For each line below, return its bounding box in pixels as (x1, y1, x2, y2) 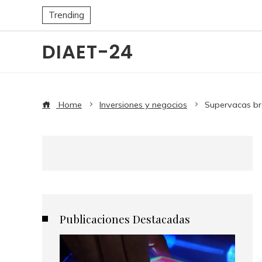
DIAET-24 (42, 39, 133, 65)
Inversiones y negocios (99, 99, 187, 110)
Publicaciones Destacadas (60, 211, 190, 226)
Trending (49, 9, 84, 20)
